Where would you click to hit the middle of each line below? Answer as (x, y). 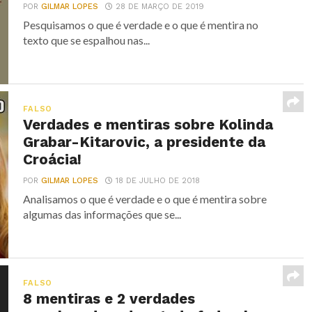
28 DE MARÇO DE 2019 (160, 7)
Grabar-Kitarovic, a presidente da (145, 142)
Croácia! (53, 159)
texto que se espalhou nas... (87, 40)
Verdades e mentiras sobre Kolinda (148, 125)
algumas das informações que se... (102, 214)
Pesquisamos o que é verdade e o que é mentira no (141, 25)
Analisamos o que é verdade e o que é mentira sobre (145, 199)
